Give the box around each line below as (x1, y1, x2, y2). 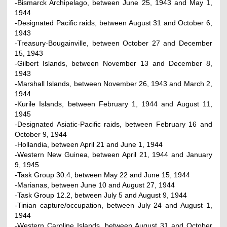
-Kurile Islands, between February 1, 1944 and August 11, (15, 99, 212, 108)
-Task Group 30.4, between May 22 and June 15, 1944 (15, 170, 191, 179)
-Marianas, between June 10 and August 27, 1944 (15, 180, 175, 189)
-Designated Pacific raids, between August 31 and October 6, (15, 18, 212, 27)
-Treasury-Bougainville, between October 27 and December (15, 39, 212, 47)
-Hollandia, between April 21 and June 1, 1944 (15, 140, 163, 148)
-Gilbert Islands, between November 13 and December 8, (15, 59, 212, 67)
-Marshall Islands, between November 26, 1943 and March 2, (15, 79, 212, 88)
